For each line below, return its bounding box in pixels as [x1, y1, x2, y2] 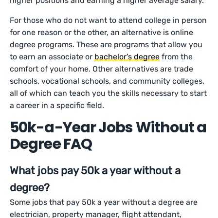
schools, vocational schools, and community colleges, [10, 76, 205, 86]
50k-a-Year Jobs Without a [10, 117, 207, 138]
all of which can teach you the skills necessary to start [10, 89, 207, 98]
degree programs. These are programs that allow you [10, 40, 203, 50]
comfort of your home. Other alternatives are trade [10, 64, 194, 74]
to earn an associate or [10, 52, 95, 62]
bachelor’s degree [94, 52, 160, 62]
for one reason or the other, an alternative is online [10, 28, 194, 37]
